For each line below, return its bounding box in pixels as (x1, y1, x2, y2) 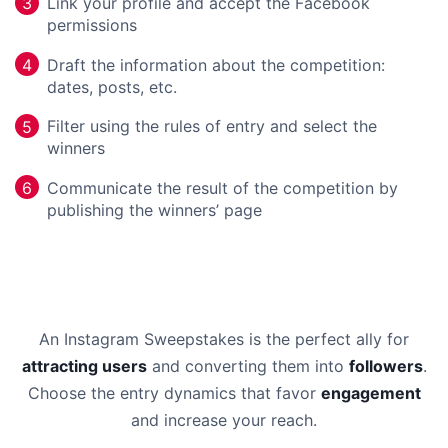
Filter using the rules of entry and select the (47, 116, 377, 137)
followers (348, 355, 423, 376)
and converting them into (146, 355, 349, 376)
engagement (320, 382, 421, 403)
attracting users (21, 355, 147, 376)
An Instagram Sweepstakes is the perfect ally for (39, 328, 409, 349)
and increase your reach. (131, 409, 317, 430)
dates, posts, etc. (47, 76, 177, 97)
